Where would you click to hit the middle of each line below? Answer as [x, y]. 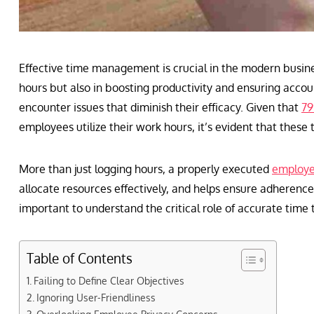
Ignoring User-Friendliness [96, 298]
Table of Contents [80, 259]
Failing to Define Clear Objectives [109, 281]
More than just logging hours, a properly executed [145, 169]
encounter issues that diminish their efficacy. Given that [160, 108]
